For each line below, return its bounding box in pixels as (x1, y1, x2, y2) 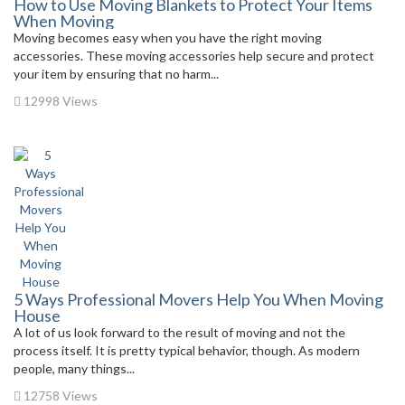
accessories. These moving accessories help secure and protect (14, 47, 374, 63)
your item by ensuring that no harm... (14, 65, 219, 81)
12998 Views (21, 92, 98, 108)
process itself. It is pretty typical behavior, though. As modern (14, 342, 360, 358)
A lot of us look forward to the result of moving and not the (14, 324, 345, 340)
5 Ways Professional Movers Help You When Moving (14, 288, 383, 309)
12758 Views (21, 387, 98, 403)
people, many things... (14, 360, 135, 376)
